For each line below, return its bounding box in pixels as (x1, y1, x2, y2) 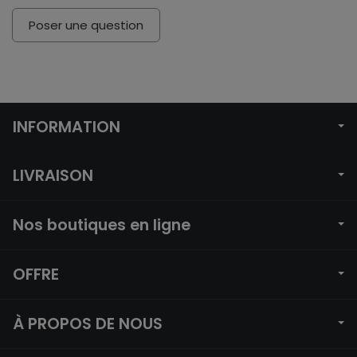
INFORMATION (13, 116, 120, 138)
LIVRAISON (13, 165, 93, 186)
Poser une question (29, 17, 143, 33)
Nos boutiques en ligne (13, 214, 190, 236)
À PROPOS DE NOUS (13, 313, 163, 335)
